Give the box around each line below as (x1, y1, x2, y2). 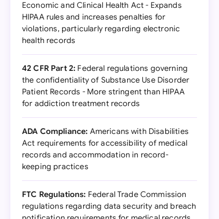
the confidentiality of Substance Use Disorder (22, 75, 190, 85)
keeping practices (22, 162, 88, 172)
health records (22, 36, 76, 45)
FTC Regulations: (22, 190, 86, 199)
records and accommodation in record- (22, 150, 168, 160)
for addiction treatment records (22, 99, 140, 109)
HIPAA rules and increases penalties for (22, 12, 166, 22)
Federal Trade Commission (86, 190, 187, 199)
